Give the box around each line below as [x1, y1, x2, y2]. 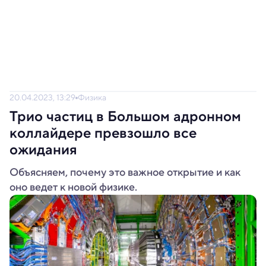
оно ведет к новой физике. [9, 179, 137, 195]
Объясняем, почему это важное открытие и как [9, 164, 240, 180]
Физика [78, 91, 106, 103]
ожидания [9, 139, 77, 160]
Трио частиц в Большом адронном [9, 106, 241, 127]
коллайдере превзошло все [9, 122, 197, 144]
